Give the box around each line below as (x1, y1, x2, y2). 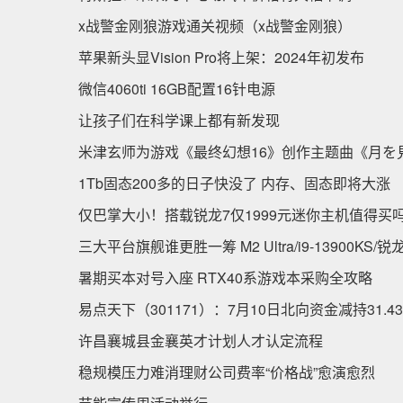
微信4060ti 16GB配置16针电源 (78, 78, 275, 99)
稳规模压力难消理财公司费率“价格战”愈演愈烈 (78, 362, 375, 382)
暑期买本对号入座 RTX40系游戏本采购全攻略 (78, 267, 372, 288)
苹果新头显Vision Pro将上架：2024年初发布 (78, 47, 364, 67)
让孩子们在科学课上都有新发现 (78, 110, 280, 130)
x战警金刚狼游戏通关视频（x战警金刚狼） (78, 15, 352, 36)
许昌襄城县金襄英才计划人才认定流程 (78, 330, 323, 351)
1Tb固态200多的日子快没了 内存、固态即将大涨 (78, 173, 390, 193)
